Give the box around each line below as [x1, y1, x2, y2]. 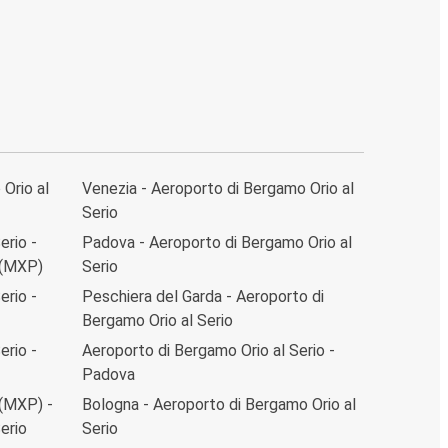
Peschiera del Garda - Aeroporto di [82, 286, 324, 306]
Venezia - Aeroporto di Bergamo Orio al [82, 178, 354, 198]
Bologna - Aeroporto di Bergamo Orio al [82, 394, 356, 414]
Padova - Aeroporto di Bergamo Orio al [82, 232, 352, 252]
